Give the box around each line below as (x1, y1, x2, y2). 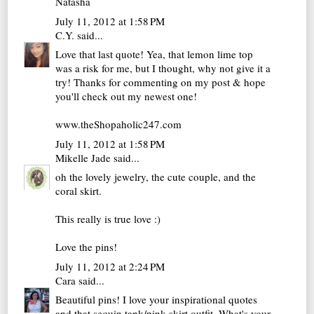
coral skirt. (55, 184, 102, 198)
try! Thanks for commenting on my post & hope (55, 75, 266, 90)
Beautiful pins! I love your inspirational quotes (55, 292, 258, 307)
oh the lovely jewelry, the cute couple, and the (55, 170, 257, 184)
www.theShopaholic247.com (55, 117, 182, 132)
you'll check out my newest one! (55, 89, 198, 104)
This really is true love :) (55, 212, 161, 226)
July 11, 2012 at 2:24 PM (55, 259, 165, 273)
